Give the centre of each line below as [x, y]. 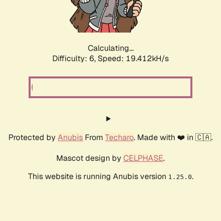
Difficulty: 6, [75, 59]
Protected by [33, 138]
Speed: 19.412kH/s [133, 59]
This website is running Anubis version [98, 177]
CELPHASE [143, 158]
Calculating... [110, 48]
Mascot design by [90, 158]
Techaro [119, 138]
